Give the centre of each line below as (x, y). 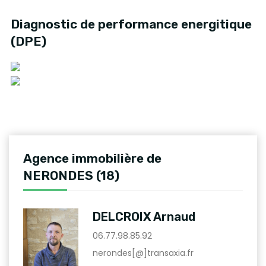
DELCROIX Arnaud (144, 216)
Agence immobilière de (92, 158)
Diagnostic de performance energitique (131, 24)
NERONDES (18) (71, 175)
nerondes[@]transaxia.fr (143, 253)
